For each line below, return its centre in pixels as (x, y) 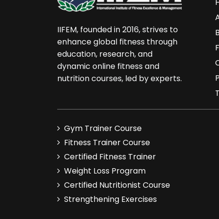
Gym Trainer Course (103, 128)
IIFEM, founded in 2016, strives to (118, 29)
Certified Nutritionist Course (117, 185)
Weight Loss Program (105, 171)
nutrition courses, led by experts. (120, 78)
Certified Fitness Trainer (110, 157)
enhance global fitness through (117, 42)
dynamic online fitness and (108, 66)
